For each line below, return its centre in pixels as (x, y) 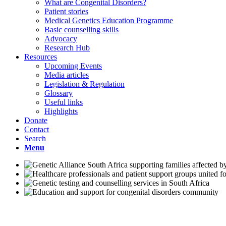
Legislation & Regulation (84, 84)
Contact (37, 129)
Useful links (64, 102)
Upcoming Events (73, 66)
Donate (36, 120)
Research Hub (67, 48)
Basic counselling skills (81, 30)
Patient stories (66, 11)
